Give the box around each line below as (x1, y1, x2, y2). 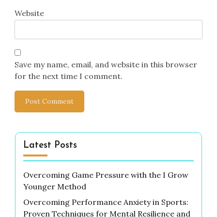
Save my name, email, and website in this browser (15, 60, 197, 70)
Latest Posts (23, 141, 77, 151)
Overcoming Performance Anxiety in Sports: (23, 197, 188, 207)
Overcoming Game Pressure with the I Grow (23, 170, 188, 180)
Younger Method (23, 182, 86, 192)
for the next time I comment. (15, 71, 123, 81)
